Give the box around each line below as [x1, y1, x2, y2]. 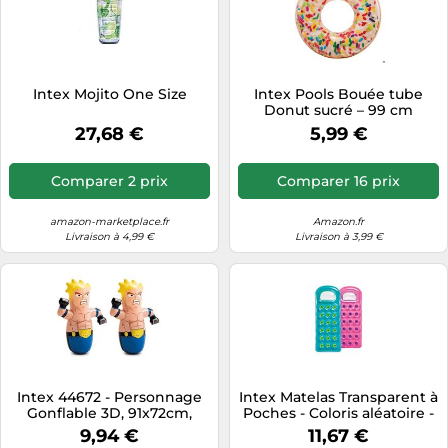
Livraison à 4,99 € [65, 229, 154, 243]
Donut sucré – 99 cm [264, 101, 413, 120]
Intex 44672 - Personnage [17, 387, 202, 406]
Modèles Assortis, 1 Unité [21, 419, 198, 438]
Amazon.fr [313, 214, 364, 228]
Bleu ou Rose [291, 419, 386, 438]
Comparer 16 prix [277, 171, 400, 190]
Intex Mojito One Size [32, 85, 187, 104]
